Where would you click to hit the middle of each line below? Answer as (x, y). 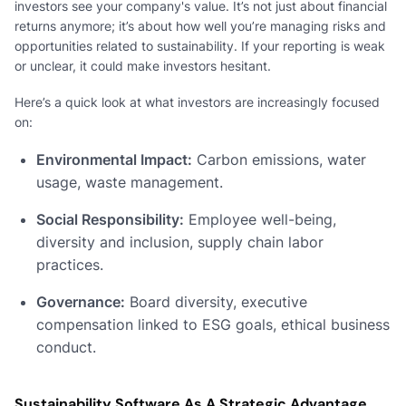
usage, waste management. (130, 182)
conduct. (66, 347)
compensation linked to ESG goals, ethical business (213, 324)
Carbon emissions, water (279, 159)
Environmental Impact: (114, 159)
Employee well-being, (260, 219)
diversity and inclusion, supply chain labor (180, 242)
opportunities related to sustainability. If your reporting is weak (200, 45)
